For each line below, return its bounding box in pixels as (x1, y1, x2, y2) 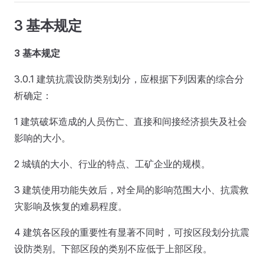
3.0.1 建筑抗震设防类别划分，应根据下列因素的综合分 (14, 73, 244, 85)
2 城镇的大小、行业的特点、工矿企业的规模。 (14, 158, 210, 170)
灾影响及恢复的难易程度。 (14, 200, 127, 212)
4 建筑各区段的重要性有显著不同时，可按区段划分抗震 (14, 226, 249, 238)
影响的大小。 (14, 132, 71, 144)
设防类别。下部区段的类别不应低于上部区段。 (14, 243, 212, 255)
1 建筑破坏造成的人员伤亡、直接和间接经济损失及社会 (14, 115, 247, 127)
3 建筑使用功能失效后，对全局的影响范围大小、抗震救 (14, 184, 249, 196)
